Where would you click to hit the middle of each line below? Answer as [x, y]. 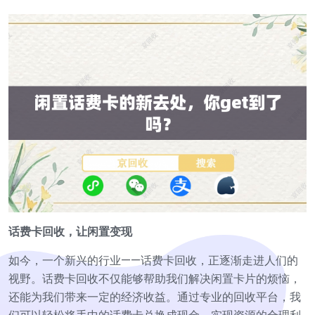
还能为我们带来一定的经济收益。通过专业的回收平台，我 [155, 297]
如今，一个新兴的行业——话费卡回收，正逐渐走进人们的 [153, 260]
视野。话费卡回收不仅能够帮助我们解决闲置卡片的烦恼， [155, 278]
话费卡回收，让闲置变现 [70, 231]
